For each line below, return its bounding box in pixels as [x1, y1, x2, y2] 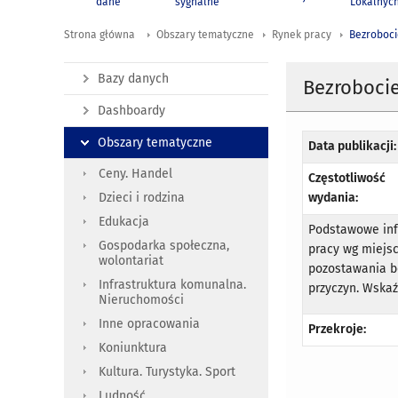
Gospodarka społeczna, [99, 238, 229, 254]
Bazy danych [98, 71, 169, 87]
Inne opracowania [99, 316, 200, 332]
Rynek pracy [272, 28, 331, 42]
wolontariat [99, 253, 163, 269]
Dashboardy [98, 103, 165, 119]
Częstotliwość [308, 170, 386, 186]
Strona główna [64, 28, 135, 42]
